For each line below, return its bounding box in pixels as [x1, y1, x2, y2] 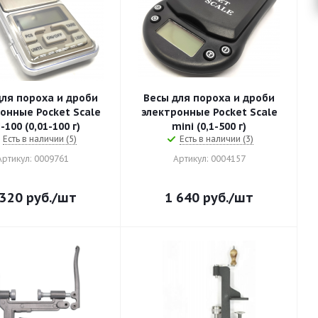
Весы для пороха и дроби [143, 92, 275, 104]
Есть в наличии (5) [2, 133, 77, 144]
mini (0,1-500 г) [172, 120, 246, 133]
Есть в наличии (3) [179, 133, 253, 144]
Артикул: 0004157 [172, 153, 246, 164]
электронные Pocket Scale [141, 106, 278, 119]
